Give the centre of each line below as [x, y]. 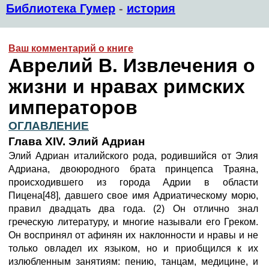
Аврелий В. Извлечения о [132, 65]
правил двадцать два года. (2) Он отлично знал [133, 209]
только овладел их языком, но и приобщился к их [133, 248]
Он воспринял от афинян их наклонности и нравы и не [133, 235]
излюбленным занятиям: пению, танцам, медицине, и [133, 261]
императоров [73, 107]
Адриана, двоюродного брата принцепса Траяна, [133, 169]
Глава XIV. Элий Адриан [77, 141]
